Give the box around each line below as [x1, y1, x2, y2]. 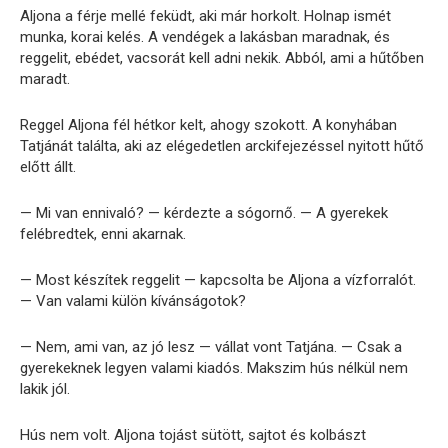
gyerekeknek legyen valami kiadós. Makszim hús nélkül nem [20, 359, 408, 378]
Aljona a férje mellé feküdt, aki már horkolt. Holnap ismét [20, 7, 391, 26]
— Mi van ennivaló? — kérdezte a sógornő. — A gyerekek [20, 204, 388, 223]
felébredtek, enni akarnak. [20, 225, 186, 244]
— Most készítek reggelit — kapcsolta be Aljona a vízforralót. [20, 271, 416, 290]
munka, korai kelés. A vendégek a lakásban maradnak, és [20, 28, 390, 47]
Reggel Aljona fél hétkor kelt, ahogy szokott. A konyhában [20, 116, 397, 135]
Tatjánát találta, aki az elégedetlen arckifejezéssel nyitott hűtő [20, 137, 424, 156]
